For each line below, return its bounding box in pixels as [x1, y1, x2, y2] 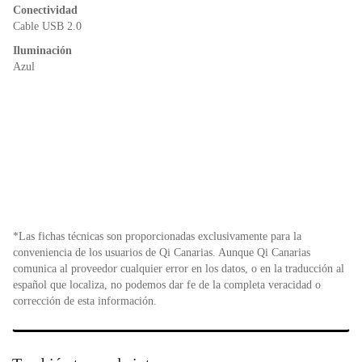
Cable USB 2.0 [13, 20, 82, 33]
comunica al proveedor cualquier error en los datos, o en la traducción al [13, 263, 344, 276]
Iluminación [13, 44, 72, 57]
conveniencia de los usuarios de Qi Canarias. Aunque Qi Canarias [13, 246, 310, 259]
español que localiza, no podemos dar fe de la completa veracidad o [13, 279, 321, 292]
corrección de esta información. [13, 295, 157, 308]
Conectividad [13, 4, 78, 17]
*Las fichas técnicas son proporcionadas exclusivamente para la [13, 230, 301, 243]
